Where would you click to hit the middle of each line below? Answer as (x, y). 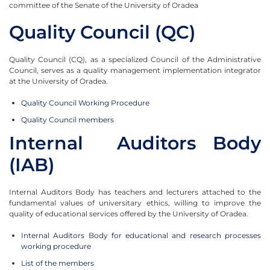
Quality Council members (67, 119)
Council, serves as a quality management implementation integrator (135, 70)
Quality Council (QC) (102, 32)
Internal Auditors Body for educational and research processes (141, 235)
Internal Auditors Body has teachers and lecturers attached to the (135, 192)
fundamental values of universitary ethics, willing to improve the (135, 202)
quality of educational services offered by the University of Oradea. (129, 213)
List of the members (58, 263)
